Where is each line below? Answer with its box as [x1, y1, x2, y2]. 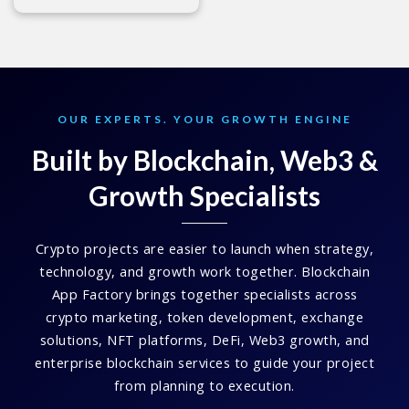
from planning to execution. [114, 377, 295, 395]
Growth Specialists [89, 179, 320, 213]
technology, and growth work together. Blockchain [39, 263, 370, 281]
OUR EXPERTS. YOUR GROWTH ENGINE [57, 112, 352, 127]
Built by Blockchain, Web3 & [31, 143, 378, 177]
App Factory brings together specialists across [51, 286, 358, 304]
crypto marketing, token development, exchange [45, 309, 364, 327]
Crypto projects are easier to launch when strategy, [35, 240, 374, 258]
